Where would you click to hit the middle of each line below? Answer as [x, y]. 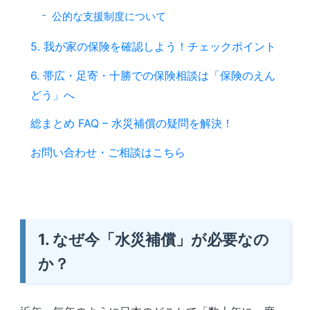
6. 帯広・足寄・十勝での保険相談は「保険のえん [153, 75]
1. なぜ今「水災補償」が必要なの [153, 239]
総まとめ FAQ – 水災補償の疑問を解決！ [131, 124]
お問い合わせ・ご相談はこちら [108, 153]
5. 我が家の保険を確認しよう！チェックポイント [153, 47]
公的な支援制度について [109, 16]
